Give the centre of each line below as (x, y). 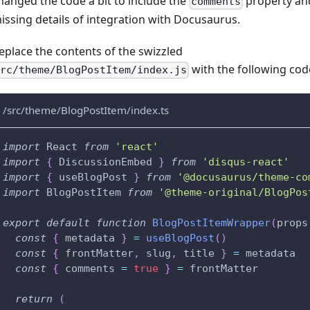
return (34, 299)
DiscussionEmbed (106, 162)
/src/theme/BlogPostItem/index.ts (86, 110)
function (121, 222)
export (21, 222)
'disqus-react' (246, 162)
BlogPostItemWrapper (211, 222)
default (68, 222)
